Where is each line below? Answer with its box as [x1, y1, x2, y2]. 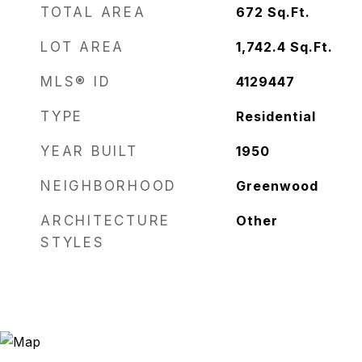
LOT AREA [40, 39, 124, 55]
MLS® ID [40, 74, 112, 90]
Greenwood [235, 178, 318, 194]
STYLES [40, 234, 105, 250]
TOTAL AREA [40, 4, 146, 20]
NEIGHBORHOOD [40, 178, 177, 194]
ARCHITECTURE [40, 213, 170, 229]
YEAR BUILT [40, 143, 138, 159]
